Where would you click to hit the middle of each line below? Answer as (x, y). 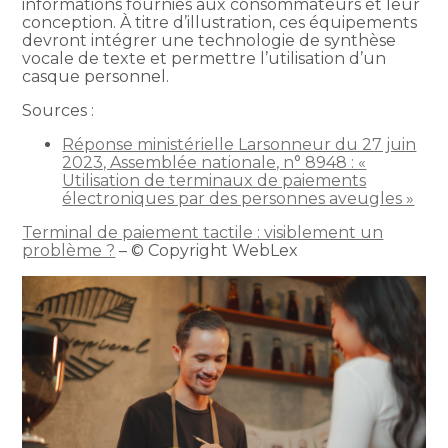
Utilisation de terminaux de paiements (214, 180)
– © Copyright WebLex (207, 250)
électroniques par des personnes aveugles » (238, 198)
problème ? (69, 250)
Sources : (58, 110)
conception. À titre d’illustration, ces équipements (220, 22)
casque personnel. (96, 76)
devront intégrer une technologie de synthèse (209, 40)
